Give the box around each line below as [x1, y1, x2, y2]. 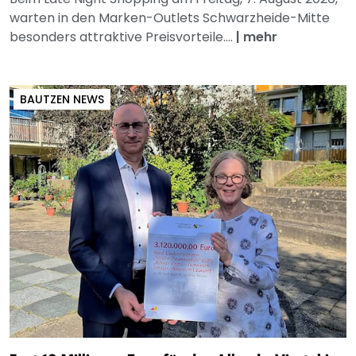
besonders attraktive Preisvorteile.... [10, 27, 236, 46]
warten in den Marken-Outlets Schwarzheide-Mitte [10, 8, 330, 27]
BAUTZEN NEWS [20, 91, 104, 107]
